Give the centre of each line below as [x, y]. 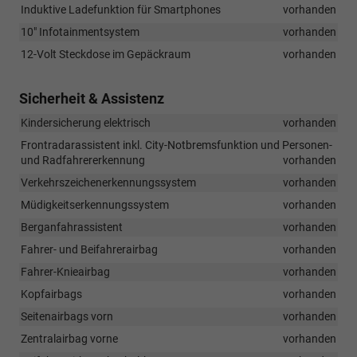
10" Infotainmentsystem [80, 31]
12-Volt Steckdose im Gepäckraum [106, 54]
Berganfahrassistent [72, 227]
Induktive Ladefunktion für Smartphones [121, 9]
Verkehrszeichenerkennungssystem [108, 182]
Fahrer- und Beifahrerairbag [89, 249]
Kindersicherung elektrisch [86, 122]
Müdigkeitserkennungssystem [95, 204]
